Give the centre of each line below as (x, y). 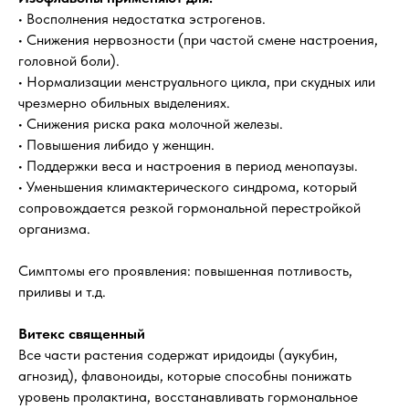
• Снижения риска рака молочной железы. (151, 124)
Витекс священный (82, 334)
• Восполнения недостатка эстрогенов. (142, 19)
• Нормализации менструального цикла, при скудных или (197, 82)
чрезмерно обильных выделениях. (124, 103)
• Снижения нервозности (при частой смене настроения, (198, 40)
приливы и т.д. (62, 292)
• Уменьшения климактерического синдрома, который (188, 187)
